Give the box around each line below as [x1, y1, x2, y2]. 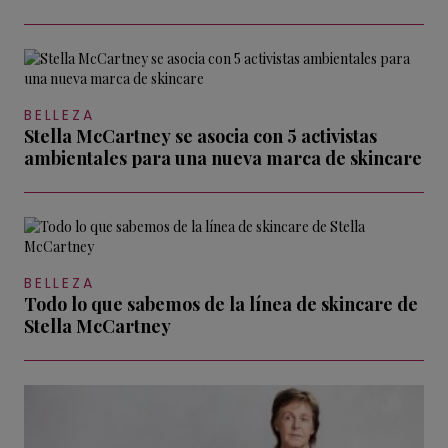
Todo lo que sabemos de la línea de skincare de [24, 291, 418, 316]
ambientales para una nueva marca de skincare [24, 145, 422, 170]
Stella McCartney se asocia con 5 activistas [24, 123, 377, 148]
